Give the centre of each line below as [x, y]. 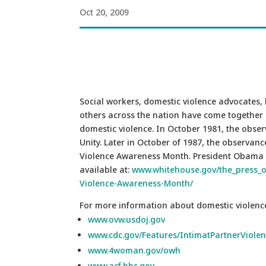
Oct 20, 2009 [104, 12]
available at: [106, 169]
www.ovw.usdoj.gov [127, 219]
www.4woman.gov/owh [134, 250]
